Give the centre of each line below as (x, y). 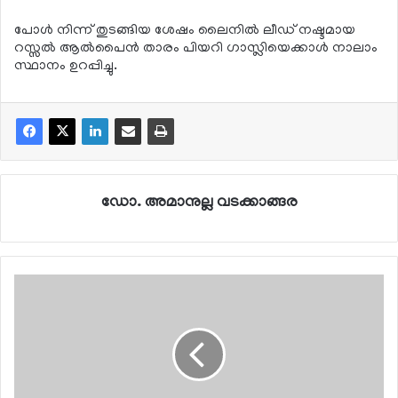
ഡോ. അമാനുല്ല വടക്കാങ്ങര (199, 203)
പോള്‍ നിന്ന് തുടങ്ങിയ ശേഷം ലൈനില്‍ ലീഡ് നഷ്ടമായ (185, 31)
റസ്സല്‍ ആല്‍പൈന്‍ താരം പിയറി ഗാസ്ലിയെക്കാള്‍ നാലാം (196, 48)
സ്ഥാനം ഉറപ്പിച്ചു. (66, 66)
